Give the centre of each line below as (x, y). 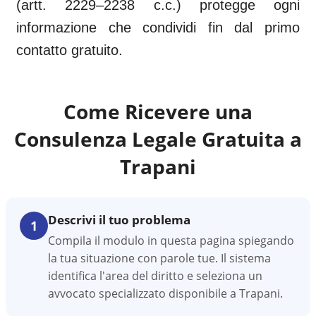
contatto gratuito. (69, 50)
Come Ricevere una (158, 111)
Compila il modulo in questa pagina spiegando (171, 241)
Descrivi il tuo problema (119, 220)
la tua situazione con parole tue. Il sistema (159, 258)
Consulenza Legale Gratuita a (158, 139)
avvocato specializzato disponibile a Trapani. (165, 293)
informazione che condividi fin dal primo (158, 28)
